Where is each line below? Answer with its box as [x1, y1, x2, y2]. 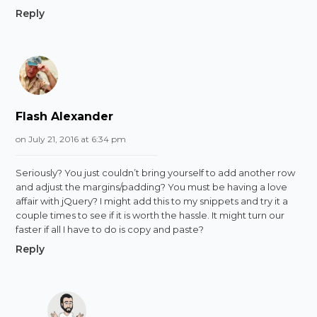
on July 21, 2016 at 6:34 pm [16, 133, 127, 144]
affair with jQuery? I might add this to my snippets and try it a [16, 195, 289, 207]
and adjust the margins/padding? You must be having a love [16, 180, 288, 192]
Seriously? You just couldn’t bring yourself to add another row [16, 166, 296, 178]
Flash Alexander [16, 109, 114, 123]
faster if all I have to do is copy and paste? [16, 223, 204, 235]
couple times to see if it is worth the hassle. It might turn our [16, 209, 285, 221]
